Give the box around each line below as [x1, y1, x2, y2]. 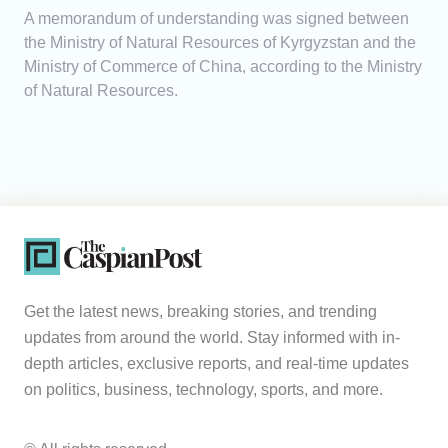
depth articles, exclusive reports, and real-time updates [24, 355, 409, 373]
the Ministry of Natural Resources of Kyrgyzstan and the [24, 34, 416, 52]
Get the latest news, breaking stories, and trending [24, 303, 377, 321]
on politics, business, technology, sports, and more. [24, 381, 383, 399]
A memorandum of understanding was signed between [24, 10, 409, 28]
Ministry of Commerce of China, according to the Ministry [24, 58, 422, 76]
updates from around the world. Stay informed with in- [24, 329, 400, 347]
